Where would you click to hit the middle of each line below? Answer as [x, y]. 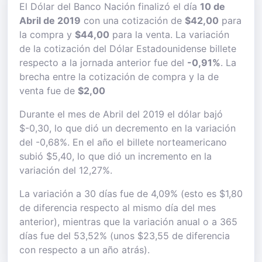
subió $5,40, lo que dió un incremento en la [116, 156]
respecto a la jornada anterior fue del [103, 63]
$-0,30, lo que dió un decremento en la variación [127, 128]
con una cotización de [133, 20]
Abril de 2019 [50, 20]
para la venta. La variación [169, 35]
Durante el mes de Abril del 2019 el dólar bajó [121, 114]
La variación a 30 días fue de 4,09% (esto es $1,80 [131, 194]
